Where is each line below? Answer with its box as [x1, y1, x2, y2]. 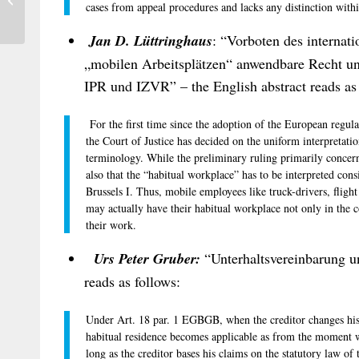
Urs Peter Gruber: [94, 248, 200, 268]
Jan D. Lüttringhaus [89, 30, 212, 50]
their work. [86, 216, 136, 232]
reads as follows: [84, 271, 180, 291]
